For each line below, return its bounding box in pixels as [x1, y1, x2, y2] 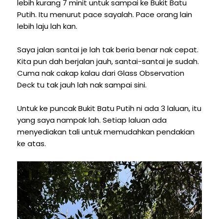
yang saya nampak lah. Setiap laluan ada [17, 114, 167, 125]
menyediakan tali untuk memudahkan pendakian [17, 126, 195, 137]
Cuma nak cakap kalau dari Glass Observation [17, 67, 184, 78]
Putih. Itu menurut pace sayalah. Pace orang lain [17, 9, 192, 20]
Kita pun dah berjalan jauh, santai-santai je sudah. [17, 56, 199, 66]
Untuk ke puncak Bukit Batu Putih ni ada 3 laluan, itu [17, 103, 201, 113]
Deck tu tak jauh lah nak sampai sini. [17, 79, 147, 90]
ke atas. [17, 138, 46, 149]
